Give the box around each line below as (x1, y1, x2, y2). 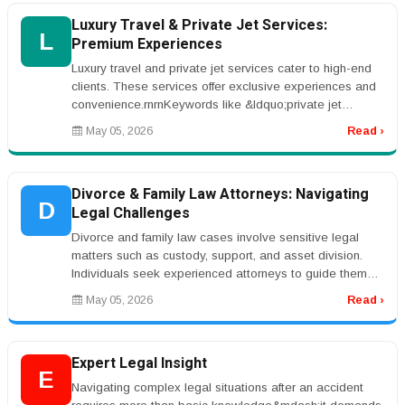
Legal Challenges (71, 202, 190, 224)
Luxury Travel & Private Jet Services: (71, 14, 327, 36)
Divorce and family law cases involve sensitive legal (71, 231, 359, 244)
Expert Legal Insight (71, 353, 207, 374)
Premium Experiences (71, 33, 222, 55)
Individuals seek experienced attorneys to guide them (71, 267, 367, 280)
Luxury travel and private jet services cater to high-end (71, 61, 372, 75)
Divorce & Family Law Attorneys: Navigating (71, 184, 369, 205)
